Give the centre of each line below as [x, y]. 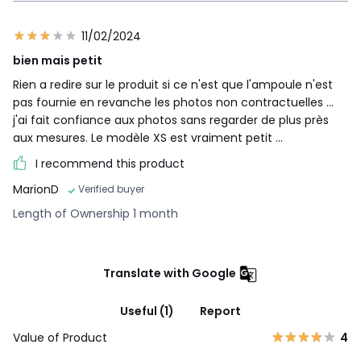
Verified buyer [111, 189]
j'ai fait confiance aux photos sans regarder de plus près [171, 120]
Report [220, 311]
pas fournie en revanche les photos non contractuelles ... [173, 102]
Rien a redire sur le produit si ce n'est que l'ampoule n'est [173, 84]
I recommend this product [110, 163]
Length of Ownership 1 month [95, 213]
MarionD [36, 189]
